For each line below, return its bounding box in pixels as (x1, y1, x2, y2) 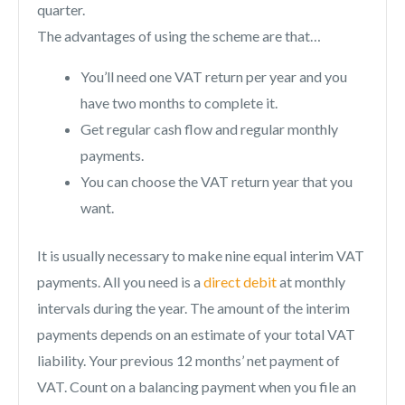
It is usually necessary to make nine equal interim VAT (37, 247, 364, 265)
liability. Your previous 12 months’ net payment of (37, 352, 340, 370)
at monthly (277, 273, 345, 291)
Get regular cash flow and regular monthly (80, 120, 338, 138)
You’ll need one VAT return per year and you (80, 68, 347, 86)
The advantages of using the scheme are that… (37, 27, 321, 45)
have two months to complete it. (80, 94, 278, 112)
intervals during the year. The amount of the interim (37, 299, 350, 317)
